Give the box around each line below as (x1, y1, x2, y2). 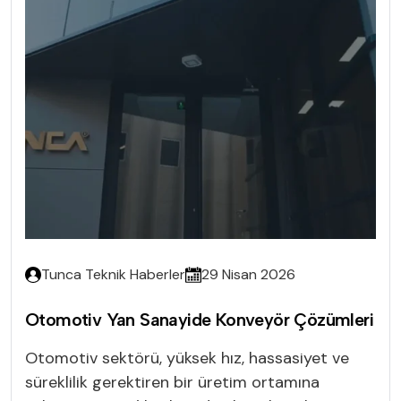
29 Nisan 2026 (201, 264, 295, 284)
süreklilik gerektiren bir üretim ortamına (25, 371, 320, 393)
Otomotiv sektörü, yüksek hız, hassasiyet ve (25, 346, 349, 369)
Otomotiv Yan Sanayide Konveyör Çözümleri (25, 308, 373, 330)
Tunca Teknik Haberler (41, 264, 185, 284)
